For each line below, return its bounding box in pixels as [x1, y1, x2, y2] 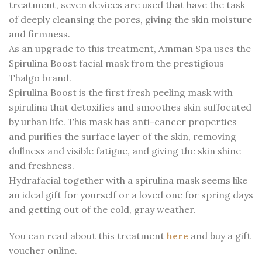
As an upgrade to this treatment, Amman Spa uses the [9, 43, 251, 54]
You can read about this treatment [9, 230, 164, 242]
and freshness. [9, 160, 74, 171]
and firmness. [9, 28, 70, 40]
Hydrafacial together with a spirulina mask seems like [9, 174, 247, 186]
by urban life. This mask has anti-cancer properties [9, 116, 237, 127]
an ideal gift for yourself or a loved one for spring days [9, 189, 253, 201]
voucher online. [9, 244, 77, 256]
